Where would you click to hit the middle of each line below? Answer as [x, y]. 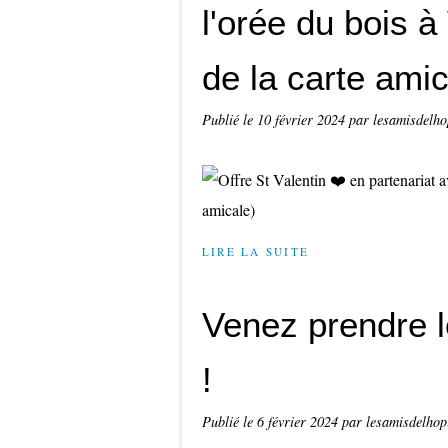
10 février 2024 [303, 119]
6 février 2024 [299, 421]
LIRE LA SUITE [256, 251]
